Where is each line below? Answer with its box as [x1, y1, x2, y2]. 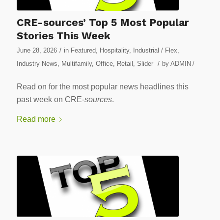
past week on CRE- [16, 95, 84, 104]
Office [95, 59, 113, 67]
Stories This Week [16, 29, 110, 42]
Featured [70, 46, 96, 54]
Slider [137, 59, 153, 67]
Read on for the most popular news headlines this [16, 82, 189, 91]
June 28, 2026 [16, 46, 57, 54]
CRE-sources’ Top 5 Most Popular [16, 16, 189, 28]
